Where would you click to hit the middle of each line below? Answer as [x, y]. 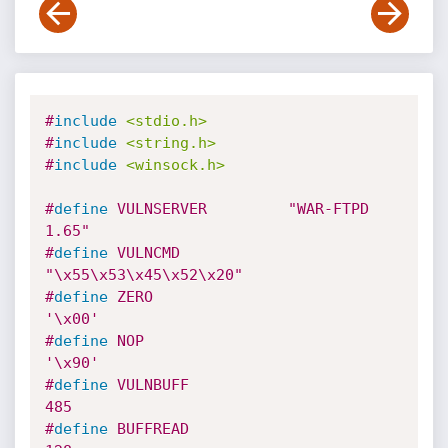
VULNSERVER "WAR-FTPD [238, 209]
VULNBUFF [148, 385]
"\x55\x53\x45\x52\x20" [143, 275]
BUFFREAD [148, 429]
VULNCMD [143, 253]
